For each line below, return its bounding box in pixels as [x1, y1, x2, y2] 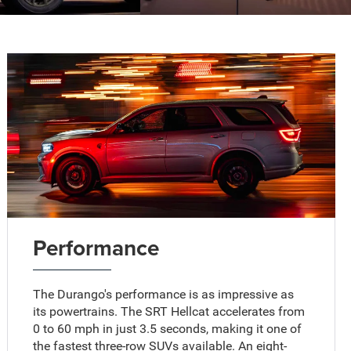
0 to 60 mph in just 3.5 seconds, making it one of [33, 320, 302, 336]
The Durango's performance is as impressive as [33, 286, 295, 302]
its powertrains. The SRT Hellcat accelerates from [33, 303, 306, 319]
